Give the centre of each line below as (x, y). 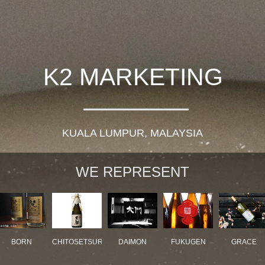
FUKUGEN (188, 242)
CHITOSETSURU (80, 242)
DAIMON (133, 242)
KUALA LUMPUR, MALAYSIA (132, 133)
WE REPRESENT (132, 172)
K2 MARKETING (133, 77)
